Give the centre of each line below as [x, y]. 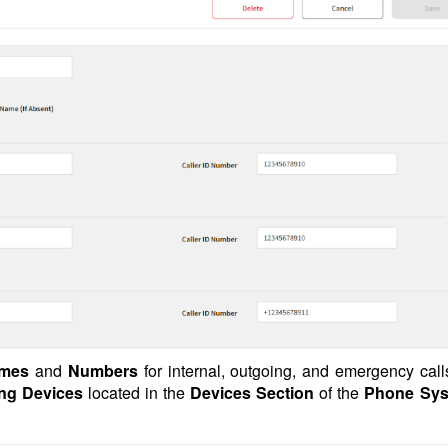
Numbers [106, 370]
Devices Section [252, 392]
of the [337, 392]
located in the [136, 392]
